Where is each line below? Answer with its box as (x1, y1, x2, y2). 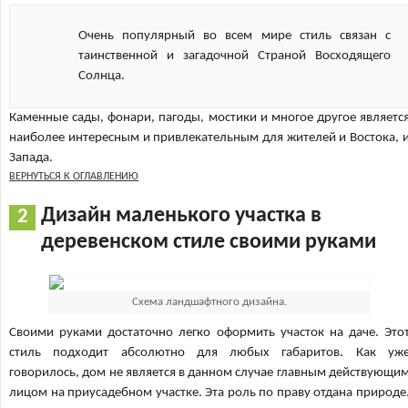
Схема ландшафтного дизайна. (132, 296, 287, 308)
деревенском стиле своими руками (41, 231, 377, 253)
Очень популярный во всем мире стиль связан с (78, 29, 391, 43)
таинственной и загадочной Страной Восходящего (78, 49, 391, 63)
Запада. (9, 151, 54, 165)
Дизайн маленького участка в (41, 205, 322, 227)
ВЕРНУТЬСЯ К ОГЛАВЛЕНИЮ (9, 171, 139, 182)
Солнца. (78, 69, 126, 83)
